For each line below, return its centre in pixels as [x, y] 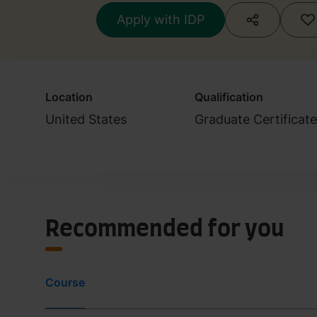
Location [69, 97]
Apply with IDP [161, 19]
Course [65, 282]
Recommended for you [165, 229]
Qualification [229, 97]
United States [86, 119]
